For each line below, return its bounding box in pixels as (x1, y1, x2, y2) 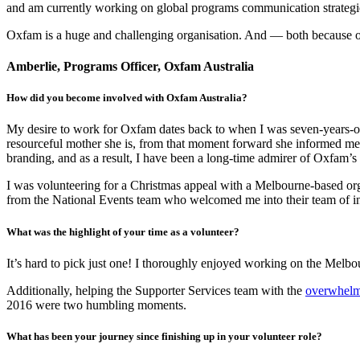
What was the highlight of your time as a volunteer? (6, 225, 239, 238)
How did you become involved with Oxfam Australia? (6, 92, 247, 104)
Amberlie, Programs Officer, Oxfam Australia (6, 59, 254, 73)
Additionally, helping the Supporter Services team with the (6, 283, 305, 297)
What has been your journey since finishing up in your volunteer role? (6, 329, 322, 342)
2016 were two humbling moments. (6, 297, 186, 312)
